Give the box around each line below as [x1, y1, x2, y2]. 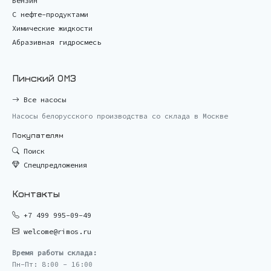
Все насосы [19, 94, 66, 104]
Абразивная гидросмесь [12, 37, 101, 47]
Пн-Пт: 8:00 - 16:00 [12, 259, 93, 269]
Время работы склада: [12, 247, 97, 257]
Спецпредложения [19, 160, 87, 169]
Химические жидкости [12, 23, 93, 33]
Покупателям [12, 131, 64, 140]
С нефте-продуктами [12, 9, 88, 19]
